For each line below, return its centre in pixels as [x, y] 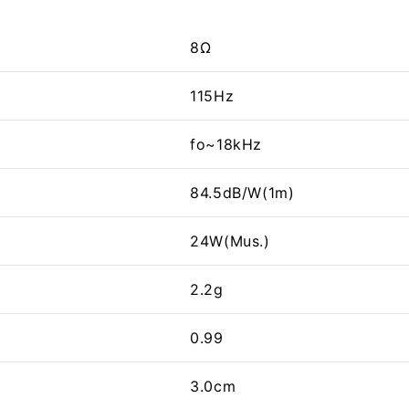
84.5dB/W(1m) [242, 193]
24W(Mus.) [230, 241]
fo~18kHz [226, 145]
